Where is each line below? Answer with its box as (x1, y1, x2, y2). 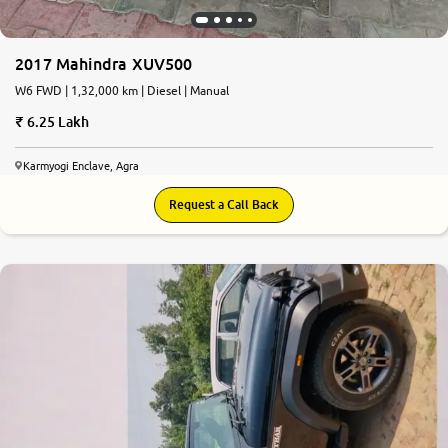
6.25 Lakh (26, 112, 90, 130)
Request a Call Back (169, 196, 279, 212)
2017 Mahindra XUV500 (15, 53, 193, 74)
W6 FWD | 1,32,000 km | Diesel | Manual (15, 82, 229, 98)
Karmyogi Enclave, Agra (23, 158, 139, 172)
